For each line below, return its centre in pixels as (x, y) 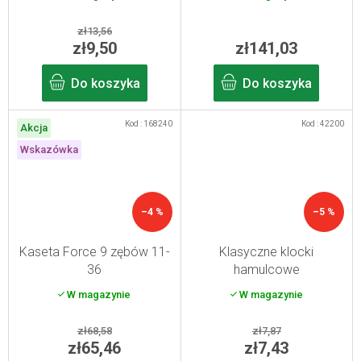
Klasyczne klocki (267, 251)
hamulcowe (266, 269)
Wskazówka (49, 150)
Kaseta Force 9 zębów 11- (94, 251)
